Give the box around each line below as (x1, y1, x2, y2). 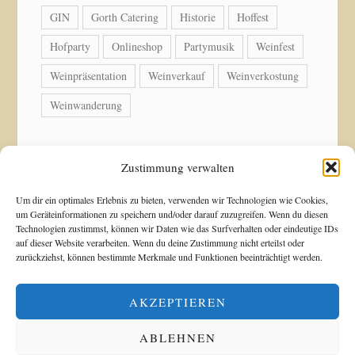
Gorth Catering (91, 9, 159, 25)
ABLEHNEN (139, 329, 216, 345)
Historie (180, 9, 216, 25)
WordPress (138, 284, 190, 300)
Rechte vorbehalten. (134, 208, 233, 224)
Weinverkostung (227, 67, 300, 83)
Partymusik (184, 38, 235, 54)
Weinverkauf (148, 67, 206, 83)
